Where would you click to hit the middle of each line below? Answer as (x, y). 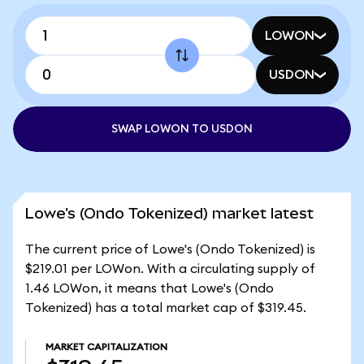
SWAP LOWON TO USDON (182, 129)
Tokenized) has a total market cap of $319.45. (166, 308)
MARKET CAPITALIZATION (106, 347)
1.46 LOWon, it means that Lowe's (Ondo (149, 288)
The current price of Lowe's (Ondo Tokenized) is (170, 249)
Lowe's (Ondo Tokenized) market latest (169, 213)
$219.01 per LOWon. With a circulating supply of (170, 269)
